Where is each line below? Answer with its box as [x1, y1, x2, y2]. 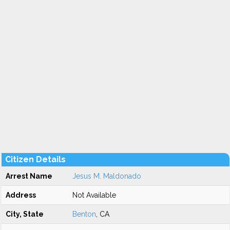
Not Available [72, 191, 116, 199]
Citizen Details [5, 155, 66, 164]
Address [6, 191, 36, 199]
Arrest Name [6, 172, 52, 180]
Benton [72, 210, 96, 218]
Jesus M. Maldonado [72, 172, 141, 180]
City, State [6, 210, 44, 218]
